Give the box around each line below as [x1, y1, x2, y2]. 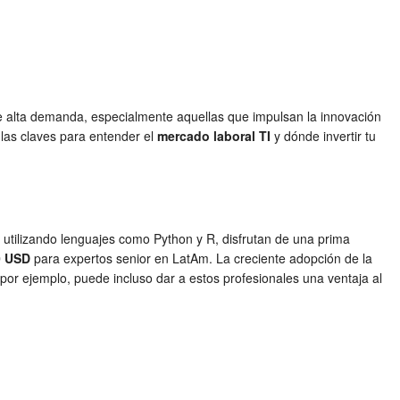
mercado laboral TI [157, 127, 271, 146]
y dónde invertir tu [271, 127, 376, 146]
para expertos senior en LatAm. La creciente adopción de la [30, 249, 372, 268]
